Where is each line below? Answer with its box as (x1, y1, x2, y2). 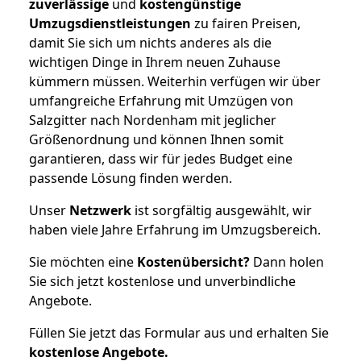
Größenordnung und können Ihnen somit (29, 130, 284, 148)
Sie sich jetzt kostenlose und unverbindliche (29, 272, 296, 290)
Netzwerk (69, 201, 131, 219)
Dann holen (250, 252, 324, 271)
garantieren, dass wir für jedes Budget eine (29, 149, 293, 168)
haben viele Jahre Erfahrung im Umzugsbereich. (29, 220, 321, 239)
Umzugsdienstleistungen (29, 14, 191, 32)
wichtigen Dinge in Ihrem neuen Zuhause (29, 52, 280, 71)
